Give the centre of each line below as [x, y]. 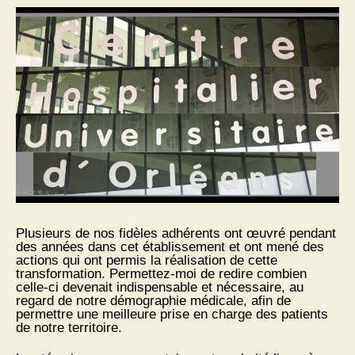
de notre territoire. [69, 328]
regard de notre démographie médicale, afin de [153, 301]
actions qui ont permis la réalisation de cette [147, 261]
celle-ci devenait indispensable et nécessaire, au [160, 288]
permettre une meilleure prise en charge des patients [172, 315]
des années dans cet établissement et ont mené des [170, 247]
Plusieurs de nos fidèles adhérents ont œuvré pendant [176, 234]
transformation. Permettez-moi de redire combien [161, 274]
